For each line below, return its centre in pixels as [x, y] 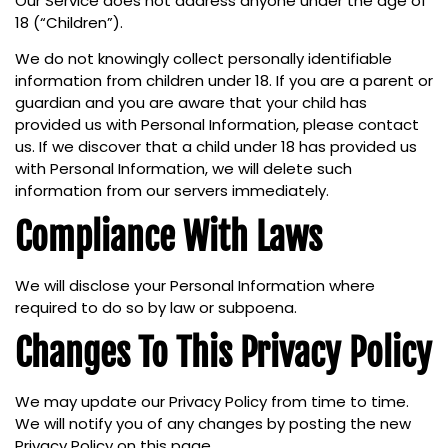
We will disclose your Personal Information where [195, 285]
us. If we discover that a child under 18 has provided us [216, 147]
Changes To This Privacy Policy [223, 353]
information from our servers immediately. [172, 191]
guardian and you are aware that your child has [191, 103]
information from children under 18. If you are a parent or [224, 81]
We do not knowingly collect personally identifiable [203, 59]
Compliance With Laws [168, 237]
